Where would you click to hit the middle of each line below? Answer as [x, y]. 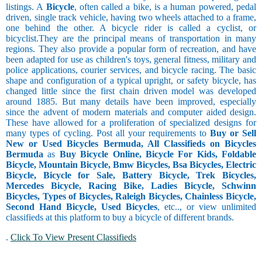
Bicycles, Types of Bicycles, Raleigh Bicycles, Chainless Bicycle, [131, 196]
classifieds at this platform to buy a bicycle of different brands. [120, 218]
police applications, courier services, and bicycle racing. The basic [131, 70]
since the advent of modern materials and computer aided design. [131, 112]
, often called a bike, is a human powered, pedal [165, 7]
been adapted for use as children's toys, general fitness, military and [131, 60]
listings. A [26, 7]
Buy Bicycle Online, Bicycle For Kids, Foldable [158, 154]
